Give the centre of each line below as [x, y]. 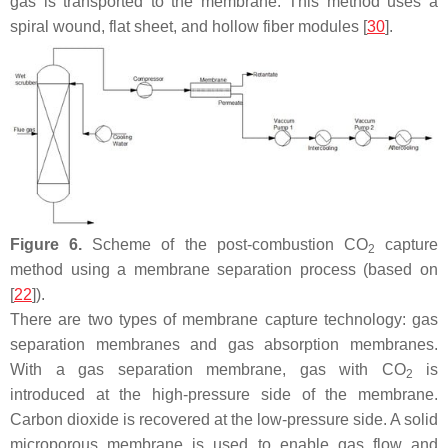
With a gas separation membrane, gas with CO [208, 370]
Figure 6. [46, 245]
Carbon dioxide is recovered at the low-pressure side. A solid [224, 420]
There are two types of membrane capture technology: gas [224, 320]
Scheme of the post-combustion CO [225, 245]
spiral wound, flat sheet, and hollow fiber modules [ [188, 26]
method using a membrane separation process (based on [224, 270]
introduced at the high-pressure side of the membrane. [224, 395]
